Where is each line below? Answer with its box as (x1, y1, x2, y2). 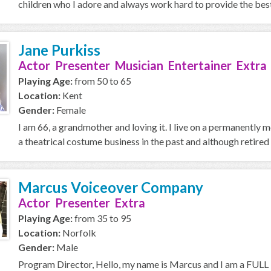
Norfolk (60, 227, 96, 238)
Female (54, 104, 86, 116)
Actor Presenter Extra (18, 195, 145, 210)
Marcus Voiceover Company (18, 178, 203, 196)
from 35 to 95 (73, 212, 131, 224)
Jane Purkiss (18, 41, 100, 59)
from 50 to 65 (73, 75, 131, 87)
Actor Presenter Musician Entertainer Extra (18, 58, 267, 73)
